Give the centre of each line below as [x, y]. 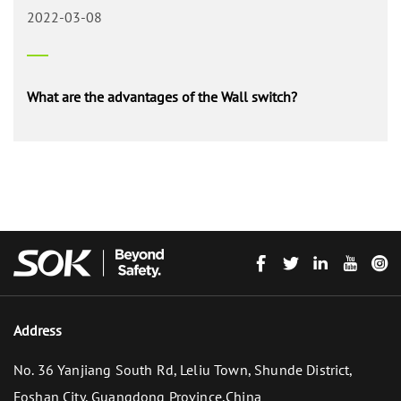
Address [38, 331]
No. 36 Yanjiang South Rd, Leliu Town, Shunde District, [183, 370]
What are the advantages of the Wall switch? [162, 97]
